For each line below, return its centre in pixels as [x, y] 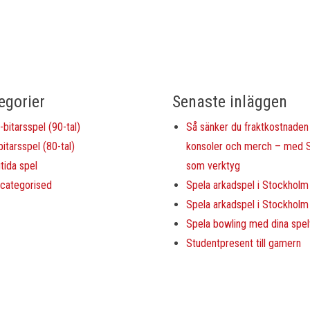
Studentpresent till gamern [244, 243]
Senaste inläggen [230, 102]
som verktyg [213, 166]
